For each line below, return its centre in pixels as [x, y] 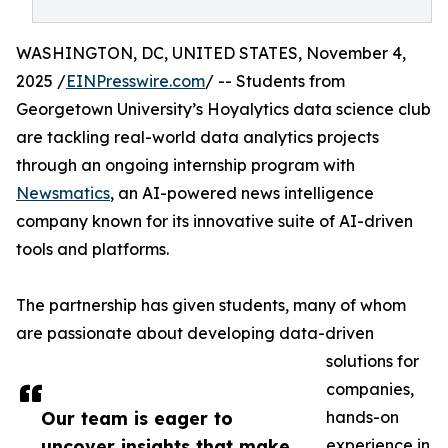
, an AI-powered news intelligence [242, 193]
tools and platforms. [92, 249]
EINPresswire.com [135, 81]
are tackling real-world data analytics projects [197, 137]
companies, [370, 389]
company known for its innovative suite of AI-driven [214, 221]
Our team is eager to [137, 418]
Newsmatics [63, 193]
